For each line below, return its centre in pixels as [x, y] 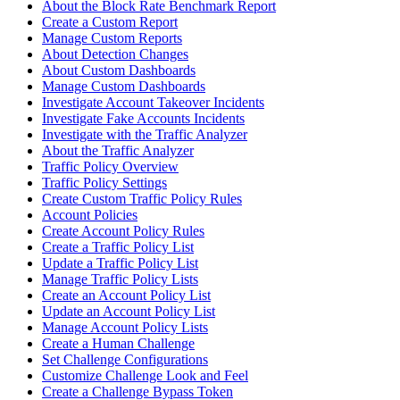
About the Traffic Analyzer [118, 150]
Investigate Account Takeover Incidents [153, 102]
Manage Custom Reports [112, 37]
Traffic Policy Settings [104, 182]
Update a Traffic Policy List [120, 262]
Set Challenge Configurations [125, 359]
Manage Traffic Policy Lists [120, 279]
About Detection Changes [115, 54]
